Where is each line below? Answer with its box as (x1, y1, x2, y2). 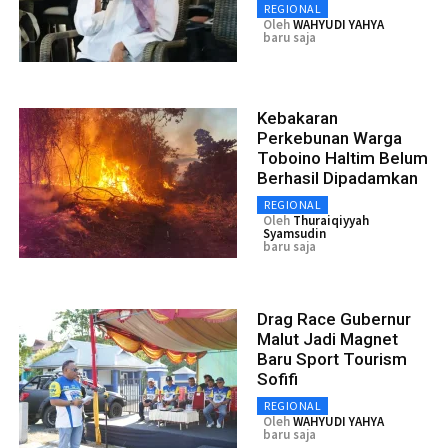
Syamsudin (263, 225, 326, 243)
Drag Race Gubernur (257, 309, 411, 330)
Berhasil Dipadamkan (257, 168, 418, 189)
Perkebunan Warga (257, 128, 402, 149)
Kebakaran (257, 108, 338, 129)
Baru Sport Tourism (257, 349, 407, 370)
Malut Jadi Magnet (257, 329, 398, 350)
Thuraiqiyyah (293, 212, 369, 230)
